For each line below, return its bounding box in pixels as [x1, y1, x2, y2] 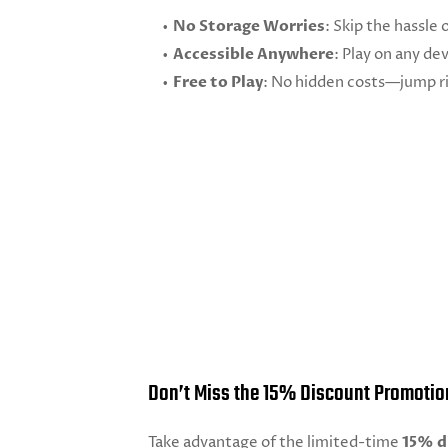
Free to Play [173, 72, 263, 92]
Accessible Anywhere [173, 44, 334, 64]
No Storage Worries [173, 16, 325, 36]
